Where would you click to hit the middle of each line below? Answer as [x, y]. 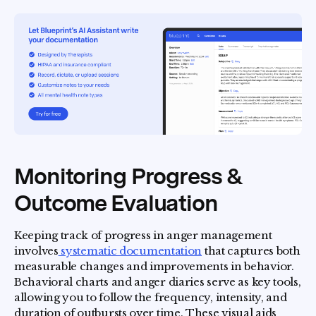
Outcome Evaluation [116, 202]
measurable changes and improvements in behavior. [154, 266]
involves [36, 250]
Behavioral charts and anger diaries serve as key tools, [158, 281]
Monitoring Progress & [129, 176]
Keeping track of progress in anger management [143, 235]
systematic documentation [130, 250]
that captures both [251, 250]
